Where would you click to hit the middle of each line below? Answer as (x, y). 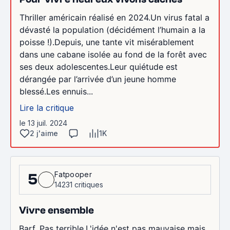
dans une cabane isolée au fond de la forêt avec (113, 54)
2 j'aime (44, 133)
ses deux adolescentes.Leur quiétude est (99, 67)
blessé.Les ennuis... (56, 91)
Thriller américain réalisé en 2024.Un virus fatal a (114, 17)
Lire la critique (47, 108)
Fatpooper (73, 174)
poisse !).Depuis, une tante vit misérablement (107, 42)
